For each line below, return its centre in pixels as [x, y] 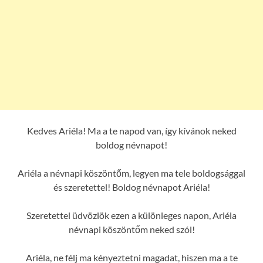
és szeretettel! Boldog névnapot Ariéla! [131, 187]
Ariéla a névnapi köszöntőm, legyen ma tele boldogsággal [131, 173]
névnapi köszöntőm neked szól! [131, 229]
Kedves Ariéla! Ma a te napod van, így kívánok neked [131, 130]
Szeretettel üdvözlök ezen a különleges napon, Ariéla [131, 215]
